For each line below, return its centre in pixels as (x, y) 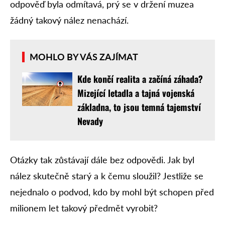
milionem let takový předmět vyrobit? (84, 208)
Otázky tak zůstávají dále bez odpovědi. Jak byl (102, 160)
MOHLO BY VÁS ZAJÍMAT (84, 57)
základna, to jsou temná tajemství (139, 107)
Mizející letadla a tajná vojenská (136, 93)
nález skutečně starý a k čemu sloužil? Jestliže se (107, 176)
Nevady (90, 121)
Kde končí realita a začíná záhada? (140, 79)
